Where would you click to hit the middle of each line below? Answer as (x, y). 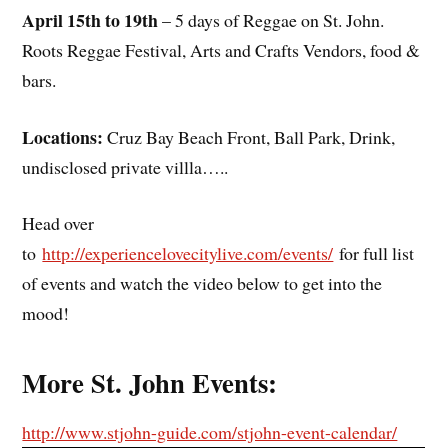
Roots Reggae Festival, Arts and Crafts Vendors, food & (221, 49)
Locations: (63, 136)
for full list (374, 253)
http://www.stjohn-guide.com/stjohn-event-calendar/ (210, 432)
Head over (58, 223)
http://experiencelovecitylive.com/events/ (188, 253)
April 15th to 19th (90, 19)
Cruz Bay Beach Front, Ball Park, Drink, (249, 136)
